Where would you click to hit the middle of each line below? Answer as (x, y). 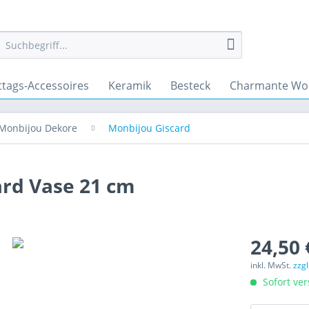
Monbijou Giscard (149, 128)
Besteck (190, 86)
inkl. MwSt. (272, 265)
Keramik (130, 86)
